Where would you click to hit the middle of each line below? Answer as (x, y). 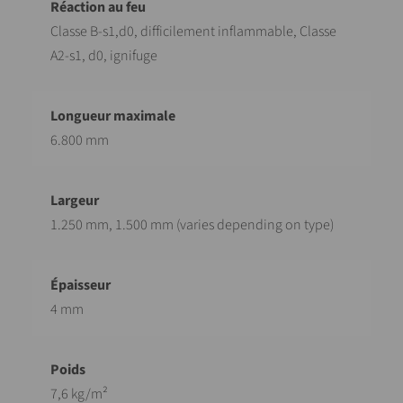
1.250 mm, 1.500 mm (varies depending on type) (192, 225)
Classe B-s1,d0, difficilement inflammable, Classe (193, 31)
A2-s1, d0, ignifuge (104, 56)
